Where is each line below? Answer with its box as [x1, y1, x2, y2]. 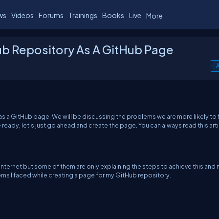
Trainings [68, 10, 97, 20]
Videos [11, 10, 34, 20]
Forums [39, 10, 64, 20]
